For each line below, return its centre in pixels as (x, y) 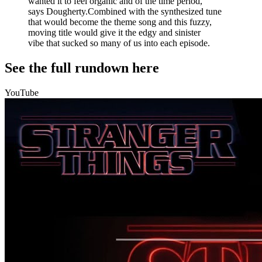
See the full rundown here (82, 68)
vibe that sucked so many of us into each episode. (119, 43)
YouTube (22, 92)
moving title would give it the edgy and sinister (114, 33)
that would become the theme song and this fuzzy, (120, 22)
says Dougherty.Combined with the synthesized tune (125, 12)
